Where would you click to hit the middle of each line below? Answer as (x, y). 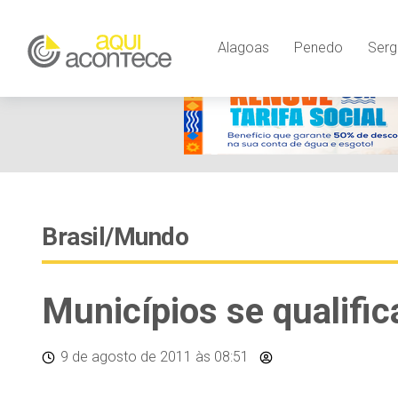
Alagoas (243, 47)
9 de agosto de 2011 (126, 357)
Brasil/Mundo (115, 237)
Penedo (318, 47)
